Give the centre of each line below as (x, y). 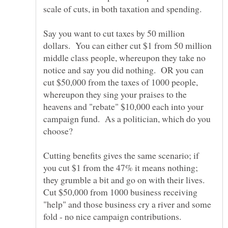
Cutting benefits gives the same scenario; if (121, 155)
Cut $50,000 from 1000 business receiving (120, 192)
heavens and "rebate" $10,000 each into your (123, 106)
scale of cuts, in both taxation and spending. (124, 8)
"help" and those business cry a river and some (127, 204)
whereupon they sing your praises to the (115, 94)
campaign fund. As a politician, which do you (127, 118)
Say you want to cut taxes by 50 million (114, 33)
